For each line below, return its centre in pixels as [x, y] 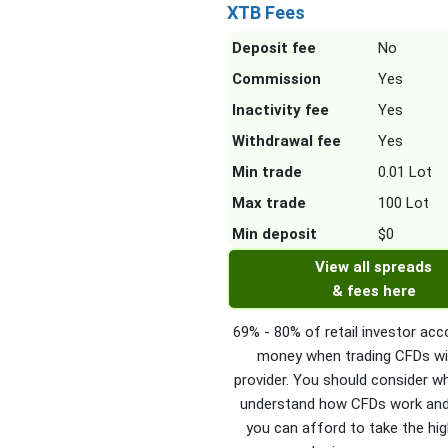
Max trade [269, 203]
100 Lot [403, 203]
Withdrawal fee [286, 141]
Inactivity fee [280, 110]
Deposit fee [274, 48]
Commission [276, 79]
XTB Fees [266, 13]
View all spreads [374, 267]
